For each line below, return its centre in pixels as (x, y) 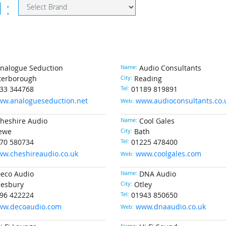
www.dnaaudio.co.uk (171, 207)
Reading (148, 79)
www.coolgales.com (168, 154)
